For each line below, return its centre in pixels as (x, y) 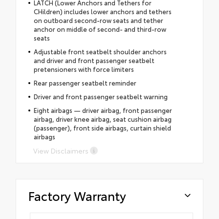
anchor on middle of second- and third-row (100, 29)
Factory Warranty (77, 195)
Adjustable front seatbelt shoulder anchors (100, 51)
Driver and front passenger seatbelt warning (100, 96)
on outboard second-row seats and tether (98, 20)
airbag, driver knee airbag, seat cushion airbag (102, 119)
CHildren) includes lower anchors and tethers (102, 11)
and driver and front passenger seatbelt (94, 60)
